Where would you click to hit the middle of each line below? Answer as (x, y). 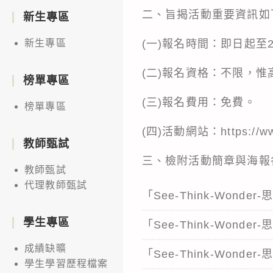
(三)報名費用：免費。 (199, 102)
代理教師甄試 (56, 185)
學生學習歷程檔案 (66, 263)
